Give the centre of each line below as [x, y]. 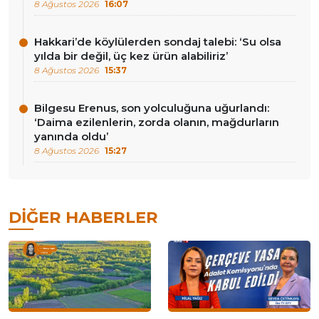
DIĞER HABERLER [83, 217]
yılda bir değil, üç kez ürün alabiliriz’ [131, 56]
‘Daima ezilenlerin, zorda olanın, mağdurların [157, 122]
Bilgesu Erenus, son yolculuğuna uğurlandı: [152, 108]
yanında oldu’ [71, 137]
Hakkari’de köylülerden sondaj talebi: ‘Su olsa [158, 42]
